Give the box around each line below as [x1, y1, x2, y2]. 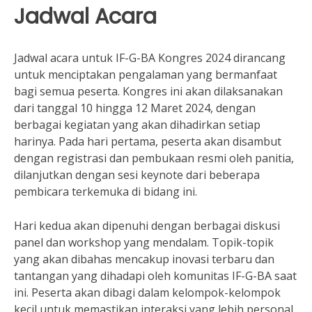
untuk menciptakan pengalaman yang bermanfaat [14, 67, 277, 82]
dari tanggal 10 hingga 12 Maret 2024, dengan [14, 100, 256, 116]
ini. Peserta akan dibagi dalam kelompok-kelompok [14, 285, 281, 300]
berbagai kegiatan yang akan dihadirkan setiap [14, 117, 260, 132]
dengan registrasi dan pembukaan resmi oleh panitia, [14, 150, 294, 166]
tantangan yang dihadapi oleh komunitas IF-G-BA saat [14, 268, 297, 283]
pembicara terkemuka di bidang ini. [14, 184, 197, 199]
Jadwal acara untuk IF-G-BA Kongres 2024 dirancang [14, 50, 286, 65]
